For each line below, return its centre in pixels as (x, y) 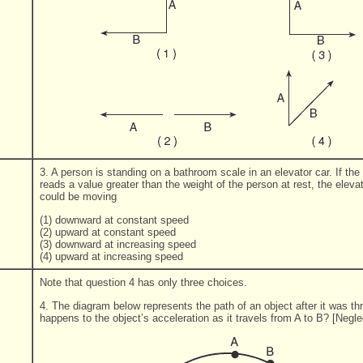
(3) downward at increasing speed (118, 244)
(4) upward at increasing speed (111, 256)
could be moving (78, 197)
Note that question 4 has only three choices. (143, 283)
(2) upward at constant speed (108, 232)
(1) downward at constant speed (114, 220)
